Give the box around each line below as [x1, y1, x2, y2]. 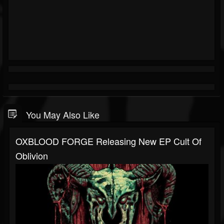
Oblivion [15, 149, 48, 162]
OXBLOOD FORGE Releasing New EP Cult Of [15, 134, 201, 147]
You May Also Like [26, 108, 99, 121]
